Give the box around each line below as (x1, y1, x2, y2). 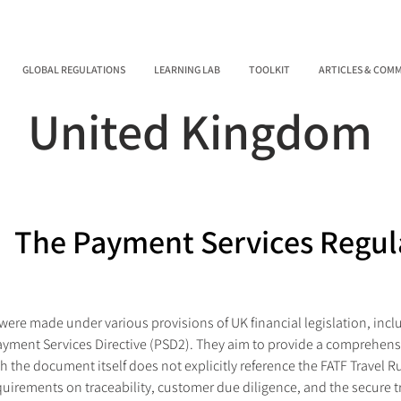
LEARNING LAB (154, 63, 220, 76)
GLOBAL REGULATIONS (22, 63, 125, 76)
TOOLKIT (249, 63, 290, 76)
